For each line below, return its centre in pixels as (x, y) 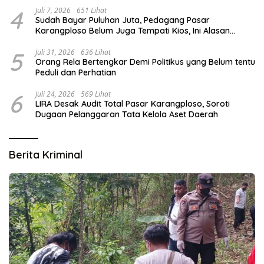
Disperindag (59, 41)
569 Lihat (96, 94)
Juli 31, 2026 (55, 52)
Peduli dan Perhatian (76, 72)
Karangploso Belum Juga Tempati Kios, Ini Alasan (133, 30)
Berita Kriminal (46, 154)
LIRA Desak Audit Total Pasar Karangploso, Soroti (133, 103)
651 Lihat (92, 10)
